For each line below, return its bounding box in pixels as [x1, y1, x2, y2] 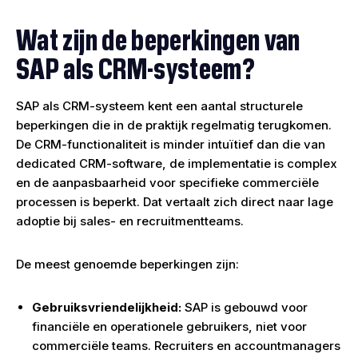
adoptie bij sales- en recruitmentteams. [16, 213, 244, 229]
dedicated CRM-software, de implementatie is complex [16, 156, 337, 171]
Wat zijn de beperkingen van [16, 19, 300, 56]
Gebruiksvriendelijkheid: [32, 300, 181, 315]
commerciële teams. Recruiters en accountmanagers [32, 338, 340, 353]
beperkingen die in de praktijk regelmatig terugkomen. [16, 117, 332, 133]
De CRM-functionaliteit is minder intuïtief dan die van [16, 137, 325, 152]
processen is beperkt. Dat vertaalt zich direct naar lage [16, 194, 333, 209]
